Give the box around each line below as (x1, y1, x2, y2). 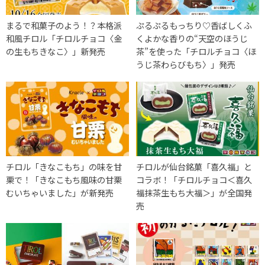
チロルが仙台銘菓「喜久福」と (136, 160, 253, 173)
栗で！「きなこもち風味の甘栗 (6, 173, 122, 186)
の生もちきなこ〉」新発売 (6, 44, 105, 57)
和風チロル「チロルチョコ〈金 (6, 31, 122, 44)
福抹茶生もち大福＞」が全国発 (136, 186, 253, 199)
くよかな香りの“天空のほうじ (136, 31, 248, 44)
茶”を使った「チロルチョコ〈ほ (136, 44, 257, 57)
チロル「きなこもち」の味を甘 (6, 160, 122, 173)
